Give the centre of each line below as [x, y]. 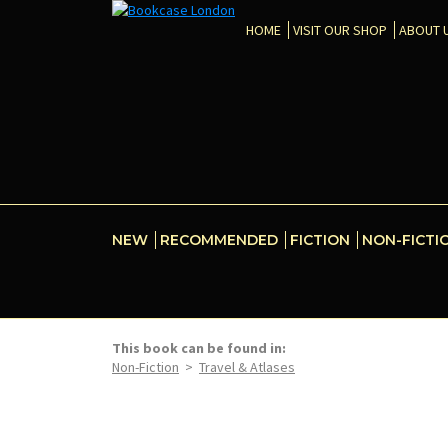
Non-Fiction [145, 367]
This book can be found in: [199, 348]
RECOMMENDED [219, 240]
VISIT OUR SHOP [340, 30]
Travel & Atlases [247, 367]
